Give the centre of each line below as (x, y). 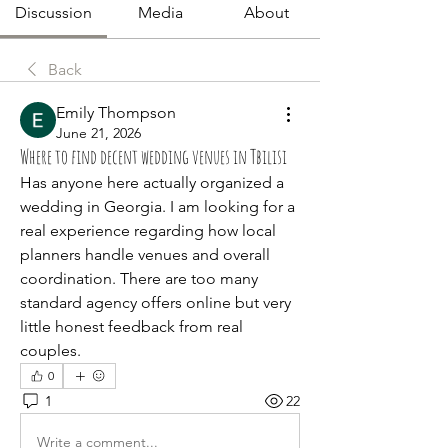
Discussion (53, 12)
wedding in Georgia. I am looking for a (157, 206)
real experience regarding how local (148, 230)
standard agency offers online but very (155, 302)
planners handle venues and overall (145, 254)
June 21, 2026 (98, 133)
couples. (50, 350)
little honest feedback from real (131, 326)
